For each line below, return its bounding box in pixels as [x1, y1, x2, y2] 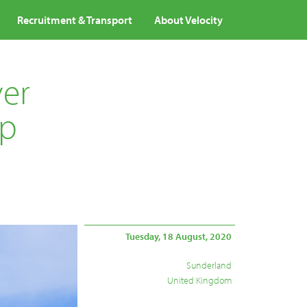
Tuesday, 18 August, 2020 [125, 230, 232, 243]
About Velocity [154, 13, 223, 27]
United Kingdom [167, 274, 232, 286]
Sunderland [186, 259, 232, 271]
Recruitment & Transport [17, 13, 132, 27]
